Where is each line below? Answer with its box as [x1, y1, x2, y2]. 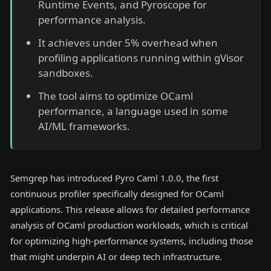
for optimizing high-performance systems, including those [10, 235, 253, 247]
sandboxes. [38, 65, 93, 80]
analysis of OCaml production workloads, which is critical [10, 219, 248, 232]
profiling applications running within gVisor [38, 50, 244, 65]
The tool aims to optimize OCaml [38, 88, 193, 103]
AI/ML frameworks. [38, 119, 130, 133]
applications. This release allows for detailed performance [10, 203, 250, 216]
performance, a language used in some [38, 103, 228, 118]
